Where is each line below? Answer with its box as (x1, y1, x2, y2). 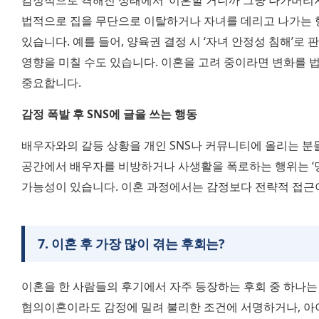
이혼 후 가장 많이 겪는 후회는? (51, 235, 225, 253)
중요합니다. (21, 75, 81, 91)
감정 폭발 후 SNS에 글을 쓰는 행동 (21, 106, 197, 122)
